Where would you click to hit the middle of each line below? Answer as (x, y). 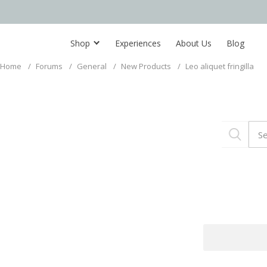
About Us (194, 43)
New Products (146, 66)
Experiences (138, 43)
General (92, 66)
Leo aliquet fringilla (220, 66)
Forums (49, 66)
